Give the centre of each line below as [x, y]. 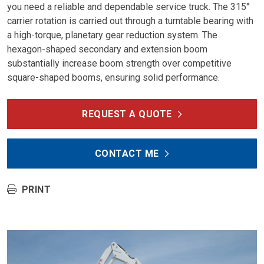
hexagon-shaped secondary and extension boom [107, 49]
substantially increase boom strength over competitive [119, 63]
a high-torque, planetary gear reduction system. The [112, 35]
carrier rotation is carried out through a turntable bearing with [130, 21]
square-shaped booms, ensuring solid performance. [113, 77]
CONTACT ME [127, 153]
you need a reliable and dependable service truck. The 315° [128, 7]
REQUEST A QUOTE [127, 114]
